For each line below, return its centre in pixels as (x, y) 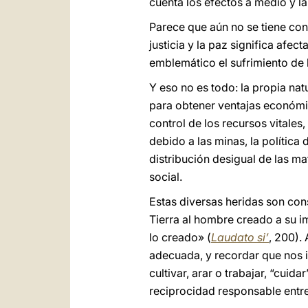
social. (166, 177)
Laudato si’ (240, 237)
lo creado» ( (180, 237)
